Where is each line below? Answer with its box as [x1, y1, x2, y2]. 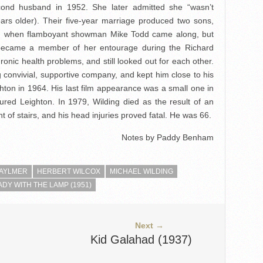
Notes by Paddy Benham [122, 133, 214, 143]
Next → [134, 221, 164, 231]
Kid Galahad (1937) [90, 233, 192, 247]
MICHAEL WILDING [110, 167, 173, 176]
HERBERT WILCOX [37, 167, 100, 176]
